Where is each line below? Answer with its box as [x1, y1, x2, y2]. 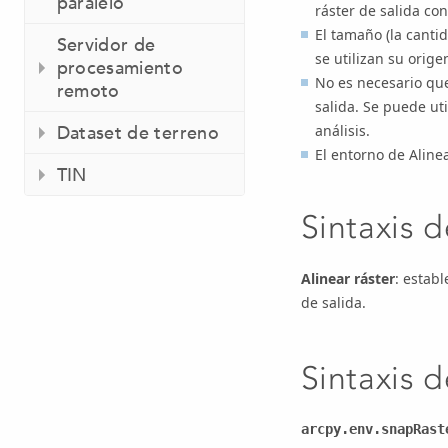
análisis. [314, 121, 370, 141]
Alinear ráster [300, 268, 395, 288]
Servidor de [56, 33, 156, 57]
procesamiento [56, 56, 184, 80]
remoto [56, 79, 120, 103]
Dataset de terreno [56, 121, 219, 145]
